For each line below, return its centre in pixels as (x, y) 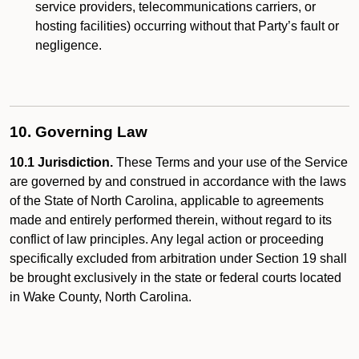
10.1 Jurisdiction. (61, 162)
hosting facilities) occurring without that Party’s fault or (187, 26)
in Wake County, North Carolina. (101, 297)
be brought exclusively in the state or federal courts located (175, 278)
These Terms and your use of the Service (230, 162)
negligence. (69, 45)
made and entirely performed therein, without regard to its (171, 220)
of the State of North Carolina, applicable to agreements (167, 201)
